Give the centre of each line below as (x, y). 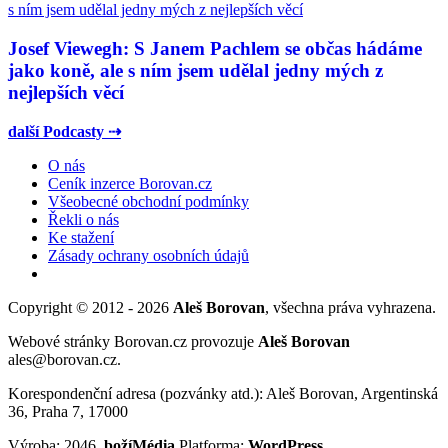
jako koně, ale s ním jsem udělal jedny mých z (195, 70)
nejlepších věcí (66, 92)
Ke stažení (81, 238)
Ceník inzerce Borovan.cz (130, 184)
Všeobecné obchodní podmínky (148, 202)
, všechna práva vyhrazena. (350, 308)
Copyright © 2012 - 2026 (90, 308)
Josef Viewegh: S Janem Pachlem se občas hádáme (215, 48)
